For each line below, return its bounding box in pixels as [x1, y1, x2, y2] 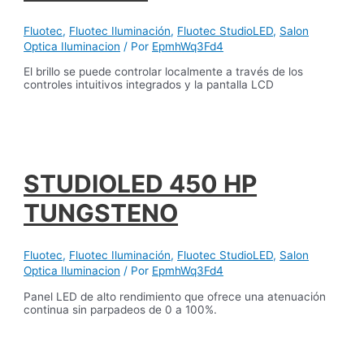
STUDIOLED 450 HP [24, 168, 258, 198]
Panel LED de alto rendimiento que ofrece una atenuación [24, 289, 327, 303]
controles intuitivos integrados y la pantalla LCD [24, 78, 275, 92]
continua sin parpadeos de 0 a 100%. [24, 302, 218, 316]
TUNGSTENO [24, 197, 179, 227]
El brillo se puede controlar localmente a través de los [24, 65, 304, 79]
